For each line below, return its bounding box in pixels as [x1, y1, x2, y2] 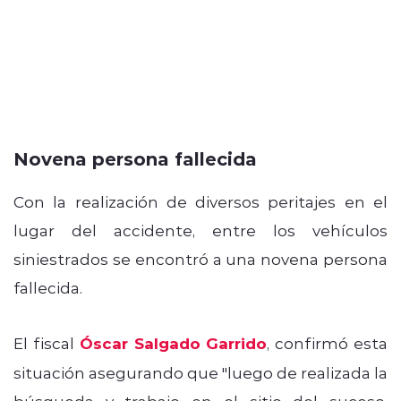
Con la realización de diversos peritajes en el [13, 191, 388, 211]
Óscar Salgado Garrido [79, 332, 268, 354]
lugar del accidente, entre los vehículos [13, 219, 388, 240]
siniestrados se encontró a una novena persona [13, 248, 388, 269]
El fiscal [13, 332, 80, 353]
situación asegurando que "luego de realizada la [13, 362, 388, 382]
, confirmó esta [267, 332, 388, 353]
